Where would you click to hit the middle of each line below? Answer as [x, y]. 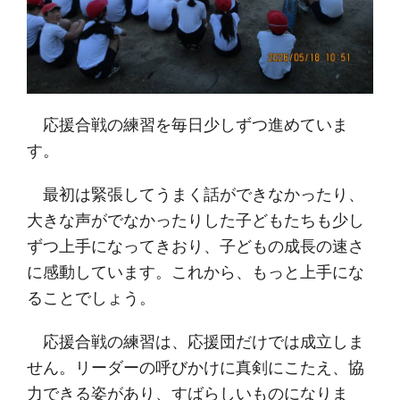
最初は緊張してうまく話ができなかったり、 [196, 194]
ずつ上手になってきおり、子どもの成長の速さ [196, 246]
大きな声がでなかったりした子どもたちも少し [196, 220]
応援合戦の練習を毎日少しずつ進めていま [187, 125]
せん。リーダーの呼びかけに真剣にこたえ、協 [196, 367]
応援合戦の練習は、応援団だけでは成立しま [196, 342]
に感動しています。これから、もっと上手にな [196, 272]
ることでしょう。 [91, 298]
